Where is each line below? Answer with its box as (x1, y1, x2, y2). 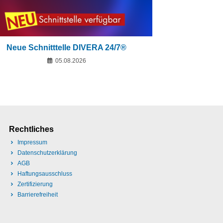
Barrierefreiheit (17, 191, 58, 199)
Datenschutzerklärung (17, 149, 78, 157)
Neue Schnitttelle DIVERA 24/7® (6, 43, 126, 52)
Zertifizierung (17, 181, 53, 188)
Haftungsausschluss (17, 170, 73, 178)
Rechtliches (8, 125, 54, 134)
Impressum (17, 139, 48, 146)
